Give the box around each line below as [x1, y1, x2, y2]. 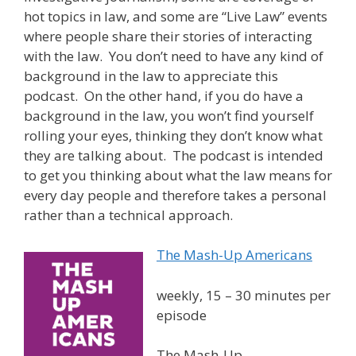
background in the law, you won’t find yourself [24, 106, 314, 125]
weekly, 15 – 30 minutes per [157, 285, 331, 304]
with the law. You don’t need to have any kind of [24, 46, 323, 65]
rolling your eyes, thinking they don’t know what [24, 126, 323, 145]
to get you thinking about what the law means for [24, 165, 332, 184]
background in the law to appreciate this [24, 66, 278, 85]
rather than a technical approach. [24, 205, 233, 224]
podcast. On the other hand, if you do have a [24, 86, 304, 105]
